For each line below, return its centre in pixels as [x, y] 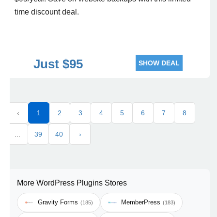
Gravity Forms [58, 202]
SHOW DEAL [159, 63]
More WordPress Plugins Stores [72, 183]
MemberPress [141, 202]
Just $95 [58, 64]
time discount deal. [47, 12]
